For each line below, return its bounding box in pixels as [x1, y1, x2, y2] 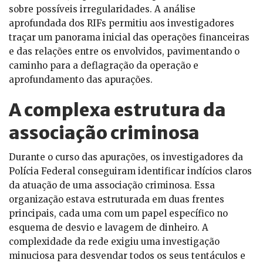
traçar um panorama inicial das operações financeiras [9, 32, 249, 43]
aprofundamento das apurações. [9, 74, 153, 86]
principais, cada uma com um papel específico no [9, 208, 228, 220]
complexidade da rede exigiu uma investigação [9, 236, 220, 248]
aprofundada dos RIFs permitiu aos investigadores [9, 18, 234, 29]
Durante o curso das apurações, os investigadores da [9, 151, 243, 163]
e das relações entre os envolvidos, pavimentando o [9, 46, 240, 58]
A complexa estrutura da [9, 99, 226, 122]
